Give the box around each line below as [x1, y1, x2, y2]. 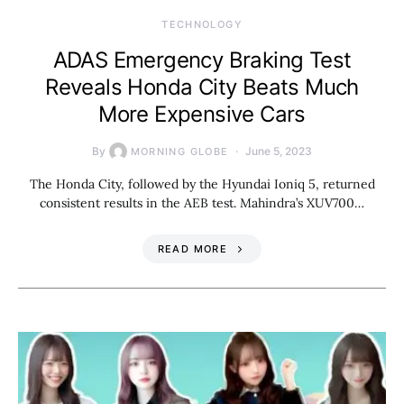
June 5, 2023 [245, 143, 313, 158]
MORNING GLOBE [130, 144, 229, 158]
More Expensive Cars [98, 100, 306, 127]
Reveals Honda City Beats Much [45, 73, 359, 100]
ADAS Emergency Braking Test [52, 46, 352, 73]
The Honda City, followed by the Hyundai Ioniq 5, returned [29, 175, 375, 192]
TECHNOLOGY [161, 17, 243, 31]
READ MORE [157, 242, 227, 255]
